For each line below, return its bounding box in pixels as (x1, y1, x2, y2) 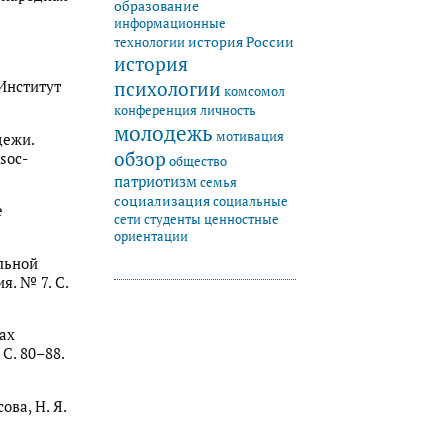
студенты (144, 209, 201, 228)
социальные (213, 192, 288, 210)
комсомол (224, 82, 285, 100)
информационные (114, 14, 226, 32)
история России (188, 31, 294, 51)
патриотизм (114, 170, 197, 191)
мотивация (216, 126, 284, 145)
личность (200, 101, 256, 119)
